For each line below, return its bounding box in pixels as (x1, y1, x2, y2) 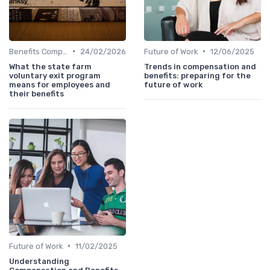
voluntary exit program (9, 71, 101, 80)
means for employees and (9, 80, 110, 89)
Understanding (9, 256, 69, 266)
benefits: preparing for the (144, 71, 251, 80)
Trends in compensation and (144, 61, 256, 71)
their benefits (9, 89, 64, 98)
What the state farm (9, 61, 92, 71)
